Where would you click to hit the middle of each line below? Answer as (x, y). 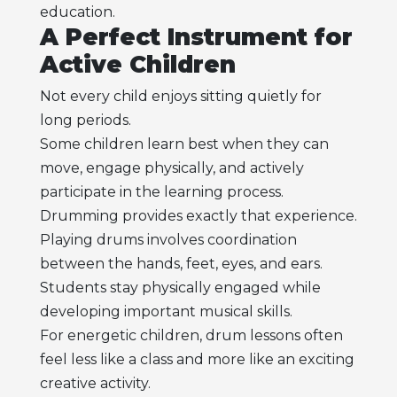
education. (77, 12)
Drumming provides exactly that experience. (198, 216)
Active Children (137, 64)
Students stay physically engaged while (180, 288)
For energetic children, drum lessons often (191, 336)
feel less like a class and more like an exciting (197, 360)
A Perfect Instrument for (196, 37)
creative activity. (95, 384)
